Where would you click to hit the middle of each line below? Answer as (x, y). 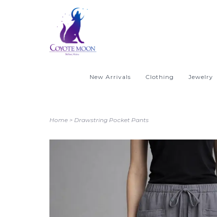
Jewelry (201, 77)
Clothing (160, 77)
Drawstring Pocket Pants (111, 120)
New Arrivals (110, 77)
